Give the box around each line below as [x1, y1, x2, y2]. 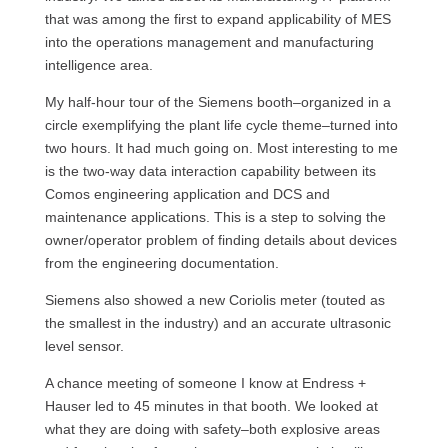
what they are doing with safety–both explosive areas [44, 421, 380, 437]
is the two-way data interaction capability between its [44, 163, 376, 179]
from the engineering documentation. [44, 255, 279, 271]
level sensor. [44, 338, 124, 354]
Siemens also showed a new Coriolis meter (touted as [44, 292, 385, 308]
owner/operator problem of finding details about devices [44, 232, 397, 248]
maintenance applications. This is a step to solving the [44, 209, 386, 225]
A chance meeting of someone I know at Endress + [44, 375, 366, 391]
